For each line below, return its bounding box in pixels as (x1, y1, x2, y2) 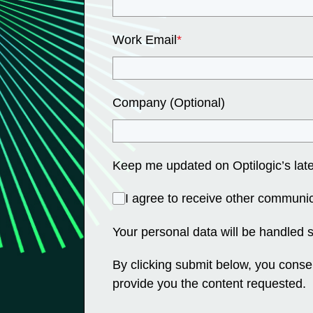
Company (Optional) (112, 95, 225, 110)
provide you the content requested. (112, 276, 306, 291)
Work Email (112, 32, 177, 47)
